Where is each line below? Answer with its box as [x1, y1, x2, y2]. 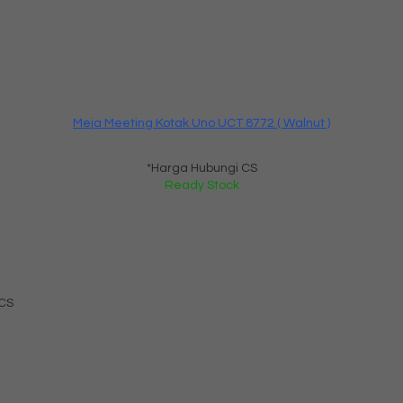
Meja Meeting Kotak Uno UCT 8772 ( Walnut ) [73, 116, 330, 130]
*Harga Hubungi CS [146, 161, 257, 175]
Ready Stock [164, 178, 239, 192]
